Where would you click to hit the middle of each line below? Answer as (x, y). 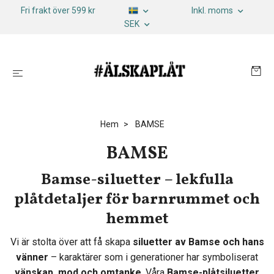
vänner (32, 257)
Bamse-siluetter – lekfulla (137, 180)
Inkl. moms (213, 10)
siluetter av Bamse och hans (198, 242)
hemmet (137, 219)
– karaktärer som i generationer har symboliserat (153, 257)
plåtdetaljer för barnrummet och (137, 200)
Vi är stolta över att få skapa (71, 242)
